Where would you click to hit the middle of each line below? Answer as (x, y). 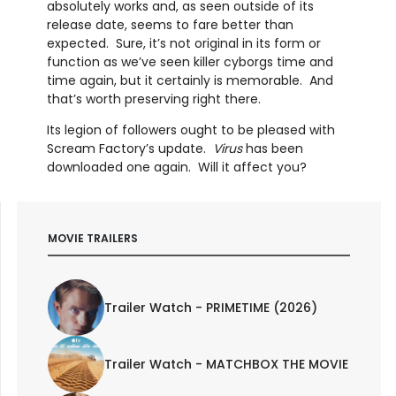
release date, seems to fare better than (170, 25)
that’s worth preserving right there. (153, 99)
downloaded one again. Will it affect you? (176, 168)
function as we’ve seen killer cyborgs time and (190, 62)
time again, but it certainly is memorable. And (190, 81)
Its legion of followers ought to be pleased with (190, 130)
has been (272, 149)
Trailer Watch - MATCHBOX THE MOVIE (226, 365)
